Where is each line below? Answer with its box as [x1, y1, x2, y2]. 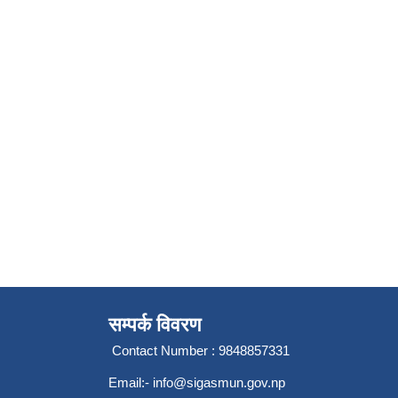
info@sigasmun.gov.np [153, 375, 285, 391]
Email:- [108, 375, 153, 391]
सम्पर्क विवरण [108, 314, 201, 337]
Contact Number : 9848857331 [108, 343, 290, 359]
